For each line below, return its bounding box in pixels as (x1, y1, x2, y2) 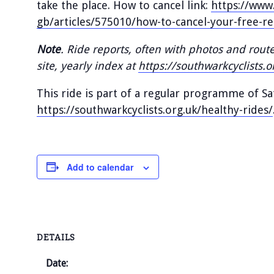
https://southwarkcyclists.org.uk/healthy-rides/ (37, 103, 273, 116)
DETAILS (37, 232, 75, 243)
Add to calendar (67, 160, 133, 173)
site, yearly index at (37, 59, 138, 72)
